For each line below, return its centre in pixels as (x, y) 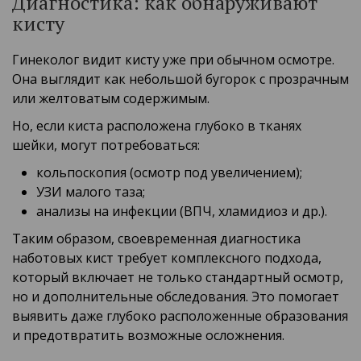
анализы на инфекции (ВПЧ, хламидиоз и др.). (182, 212)
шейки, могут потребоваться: (106, 145)
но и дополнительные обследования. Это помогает (176, 297)
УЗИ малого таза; (91, 192)
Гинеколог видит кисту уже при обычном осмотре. (173, 60)
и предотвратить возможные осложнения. (148, 336)
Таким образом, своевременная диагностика (156, 239)
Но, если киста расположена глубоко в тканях (157, 126)
